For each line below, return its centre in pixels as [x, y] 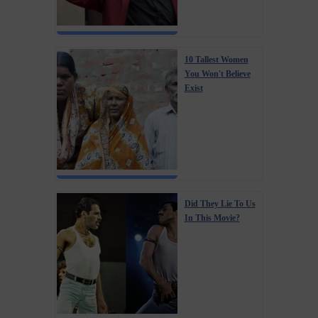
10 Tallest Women [216, 59]
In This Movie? [212, 218]
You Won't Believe [217, 73]
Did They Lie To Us [220, 203]
